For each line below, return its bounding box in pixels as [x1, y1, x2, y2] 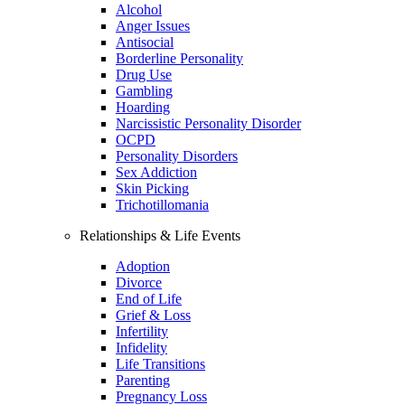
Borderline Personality [116, 51, 243, 66]
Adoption [116, 259, 170, 274]
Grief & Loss [116, 307, 191, 323]
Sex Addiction [116, 165, 197, 180]
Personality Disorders [116, 148, 238, 164]
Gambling [116, 83, 173, 99]
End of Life [116, 291, 182, 306]
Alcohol [116, 2, 162, 17]
